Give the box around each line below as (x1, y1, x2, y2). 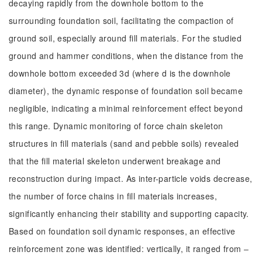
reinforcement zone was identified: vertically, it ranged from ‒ (9, 243, 249, 254)
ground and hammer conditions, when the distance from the (9, 50, 244, 61)
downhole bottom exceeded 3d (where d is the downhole (9, 67, 231, 79)
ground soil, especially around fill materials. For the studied (9, 32, 242, 44)
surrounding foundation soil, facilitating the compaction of (9, 15, 234, 26)
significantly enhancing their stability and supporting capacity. (9, 208, 249, 219)
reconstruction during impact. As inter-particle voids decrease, (9, 173, 253, 184)
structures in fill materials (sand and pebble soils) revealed (9, 137, 239, 149)
